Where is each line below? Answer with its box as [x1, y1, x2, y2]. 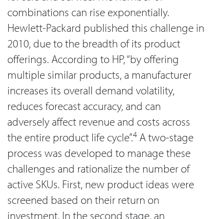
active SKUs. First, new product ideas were [7, 176, 194, 191]
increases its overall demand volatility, [7, 83, 175, 97]
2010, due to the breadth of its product [7, 36, 180, 50]
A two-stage [137, 130, 194, 144]
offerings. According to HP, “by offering [7, 51, 179, 66]
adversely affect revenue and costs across [7, 114, 190, 129]
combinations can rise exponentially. [7, 4, 169, 19]
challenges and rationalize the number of [7, 161, 190, 175]
